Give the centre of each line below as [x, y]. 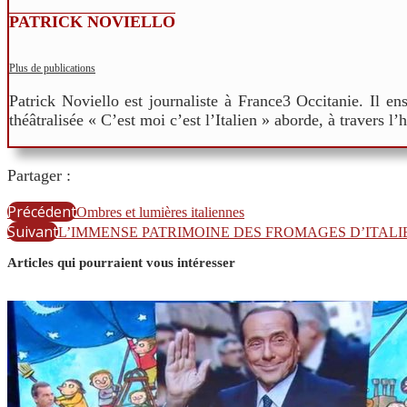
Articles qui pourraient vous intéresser [121, 263]
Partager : [39, 176]
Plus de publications [52, 69]
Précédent [42, 212]
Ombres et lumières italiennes [160, 213]
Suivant [33, 232]
